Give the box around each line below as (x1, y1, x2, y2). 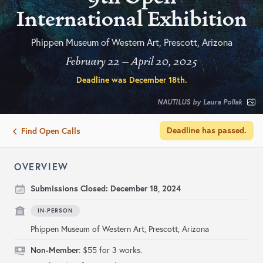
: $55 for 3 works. (79, 245, 142, 256)
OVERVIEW (14, 160, 69, 173)
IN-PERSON (38, 207, 73, 215)
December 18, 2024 (110, 183, 181, 194)
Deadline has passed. (167, 125, 247, 136)
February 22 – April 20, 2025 (65, 55, 198, 69)
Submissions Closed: (31, 183, 110, 194)
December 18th (129, 75, 185, 86)
